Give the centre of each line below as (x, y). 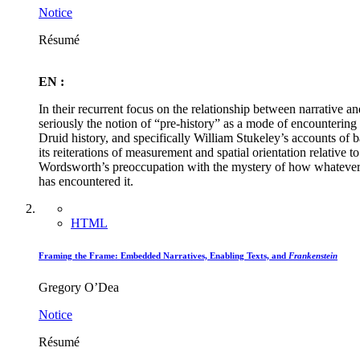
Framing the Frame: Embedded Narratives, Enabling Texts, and (164, 256)
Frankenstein (313, 256)
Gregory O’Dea (79, 288)
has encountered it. (86, 182)
